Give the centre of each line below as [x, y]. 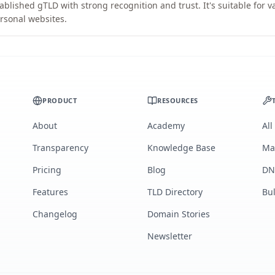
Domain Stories [178, 214]
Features [51, 192]
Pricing [47, 170]
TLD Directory [175, 192]
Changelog [55, 214]
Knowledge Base [181, 148]
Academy [166, 126]
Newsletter [169, 236]
